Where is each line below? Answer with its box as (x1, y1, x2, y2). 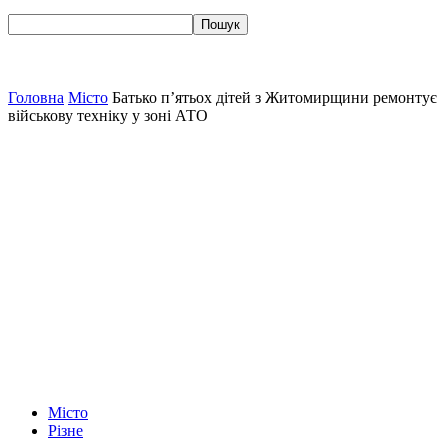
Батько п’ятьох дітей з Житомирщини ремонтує (112, 89, 437, 106)
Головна (8, 89, 64, 106)
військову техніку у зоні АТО (8, 107, 208, 124)
